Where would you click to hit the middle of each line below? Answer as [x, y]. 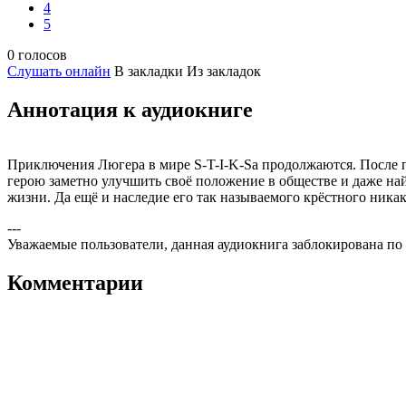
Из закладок [224, 72]
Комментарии [75, 283]
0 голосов [37, 55]
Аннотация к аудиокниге [130, 110]
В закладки [149, 72]
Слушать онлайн [59, 72]
